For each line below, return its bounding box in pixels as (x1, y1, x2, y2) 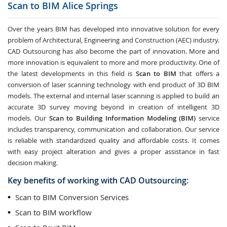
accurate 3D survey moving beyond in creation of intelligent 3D (8, 102, 219, 111)
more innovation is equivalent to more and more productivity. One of (8, 58, 219, 67)
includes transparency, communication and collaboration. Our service (8, 125, 219, 134)
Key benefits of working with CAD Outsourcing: (8, 175, 188, 186)
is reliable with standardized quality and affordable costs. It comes (8, 136, 219, 145)
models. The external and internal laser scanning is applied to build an (8, 91, 219, 100)
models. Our (8, 113, 49, 123)
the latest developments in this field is (8, 69, 136, 78)
